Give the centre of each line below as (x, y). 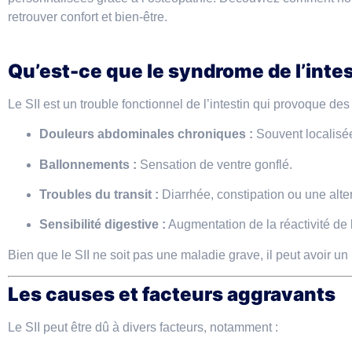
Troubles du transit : (99, 194)
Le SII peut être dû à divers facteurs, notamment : (143, 328)
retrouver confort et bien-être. (88, 17)
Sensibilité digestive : (103, 225)
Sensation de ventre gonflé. (214, 164)
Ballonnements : (88, 164)
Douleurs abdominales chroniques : (146, 134)
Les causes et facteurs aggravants (172, 295)
